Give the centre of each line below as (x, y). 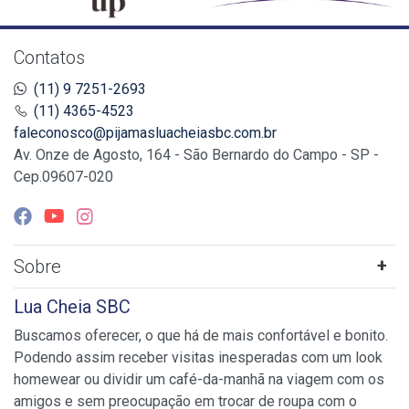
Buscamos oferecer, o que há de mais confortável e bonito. (201, 336)
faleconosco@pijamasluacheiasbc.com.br (145, 133)
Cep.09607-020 (63, 177)
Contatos (49, 58)
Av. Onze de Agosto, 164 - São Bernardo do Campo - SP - (196, 155)
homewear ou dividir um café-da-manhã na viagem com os (199, 380)
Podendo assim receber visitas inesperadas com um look (198, 358)
